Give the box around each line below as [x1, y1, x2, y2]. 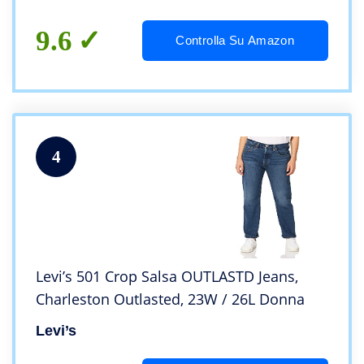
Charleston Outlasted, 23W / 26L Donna [36, 289, 305, 310]
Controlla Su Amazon [175, 33, 295, 48]
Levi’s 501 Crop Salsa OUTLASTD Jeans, [36, 266, 298, 287]
